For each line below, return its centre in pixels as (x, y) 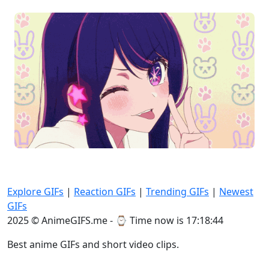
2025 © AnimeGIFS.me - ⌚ (68, 220)
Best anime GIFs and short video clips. (93, 244)
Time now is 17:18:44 (177, 220)
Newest (236, 192)
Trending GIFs (177, 192)
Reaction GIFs (105, 192)
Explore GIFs (35, 192)
